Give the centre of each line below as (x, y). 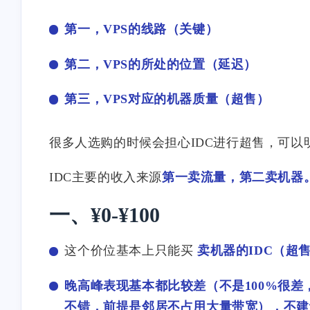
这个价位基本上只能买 (131, 251)
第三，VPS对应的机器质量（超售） (167, 99)
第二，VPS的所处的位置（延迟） (161, 64)
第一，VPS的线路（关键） (142, 29)
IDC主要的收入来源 (106, 177)
